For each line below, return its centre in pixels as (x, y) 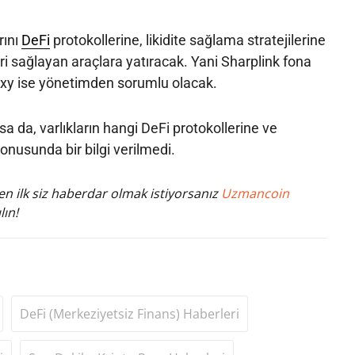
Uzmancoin (255, 193)
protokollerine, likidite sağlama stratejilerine (187, 40)
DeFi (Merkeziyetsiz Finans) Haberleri (129, 313)
